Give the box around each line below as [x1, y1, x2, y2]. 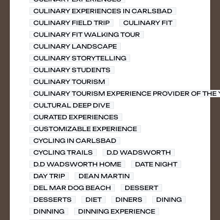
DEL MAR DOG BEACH [33, 184, 111, 192]
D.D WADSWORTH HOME [33, 161, 121, 168]
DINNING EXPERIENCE [78, 208, 155, 215]
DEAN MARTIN [79, 172, 130, 180]
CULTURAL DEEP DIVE [33, 102, 110, 109]
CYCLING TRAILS [33, 149, 93, 156]
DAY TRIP [33, 172, 65, 180]
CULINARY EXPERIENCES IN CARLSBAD [33, 7, 172, 15]
